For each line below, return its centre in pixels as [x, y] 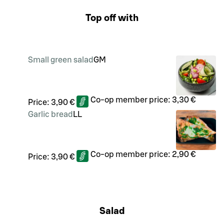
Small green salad [61, 60]
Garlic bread [50, 114]
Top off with [112, 18]
